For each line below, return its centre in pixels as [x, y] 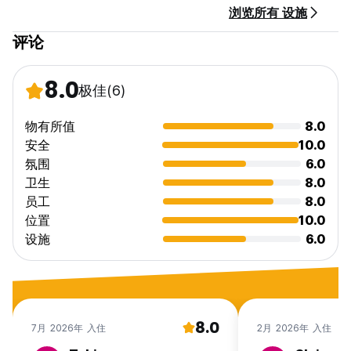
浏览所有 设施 [268, 13]
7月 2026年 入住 [69, 327]
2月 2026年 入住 [295, 327]
